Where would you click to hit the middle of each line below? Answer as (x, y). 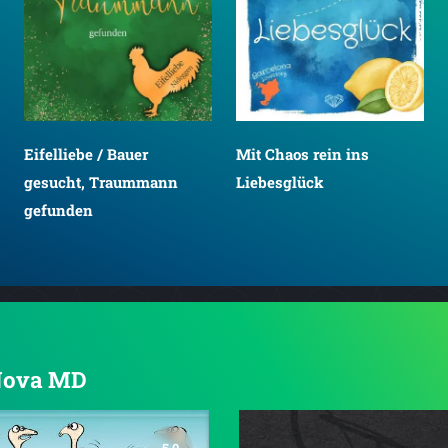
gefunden (58, 210)
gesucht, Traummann (101, 182)
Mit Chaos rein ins (302, 154)
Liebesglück (280, 182)
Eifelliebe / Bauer (86, 154)
